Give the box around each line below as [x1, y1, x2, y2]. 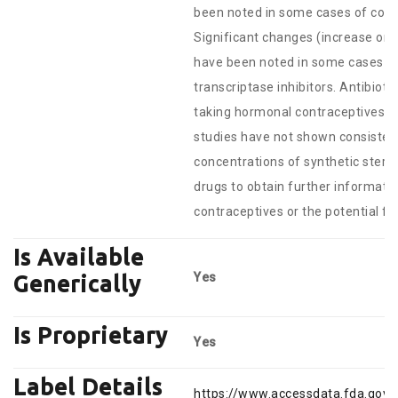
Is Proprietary [13, 323, 168, 349]
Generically [13, 272, 141, 298]
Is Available [13, 245, 144, 271]
